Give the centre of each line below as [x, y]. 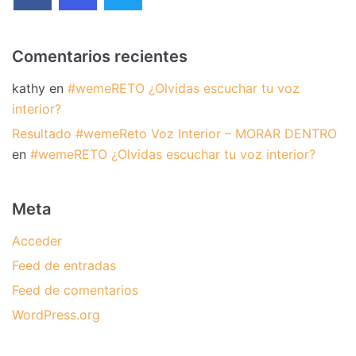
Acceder [37, 241]
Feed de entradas [64, 266]
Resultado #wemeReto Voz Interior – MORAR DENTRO [174, 134]
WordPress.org [56, 315]
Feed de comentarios [75, 290]
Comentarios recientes [100, 57]
